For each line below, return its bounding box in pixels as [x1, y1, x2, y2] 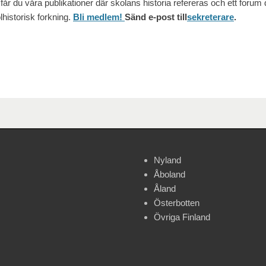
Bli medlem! [73, 12, 125, 23]
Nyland [154, 155, 181, 166]
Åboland [154, 169, 185, 180]
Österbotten [154, 198, 199, 208]
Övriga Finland [154, 212, 210, 223]
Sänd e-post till [125, 12, 187, 23]
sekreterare [187, 12, 234, 23]
